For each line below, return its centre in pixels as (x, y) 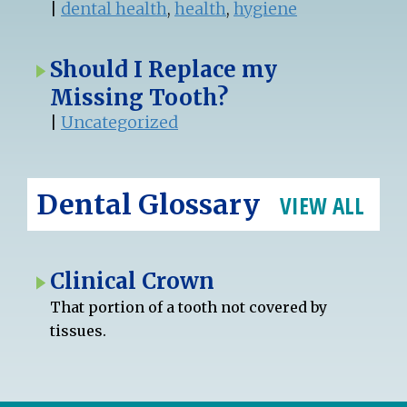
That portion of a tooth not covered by (189, 307)
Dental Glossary (152, 204)
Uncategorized (120, 122)
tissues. (79, 330)
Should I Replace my (164, 69)
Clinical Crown (133, 281)
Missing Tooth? (139, 97)
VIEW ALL (323, 205)
